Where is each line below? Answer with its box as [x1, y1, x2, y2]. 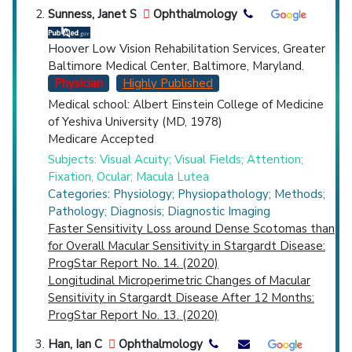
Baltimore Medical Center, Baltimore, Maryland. [48, 57, 304, 74]
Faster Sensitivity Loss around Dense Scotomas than [48, 221, 335, 237]
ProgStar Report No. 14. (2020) [48, 255, 218, 272]
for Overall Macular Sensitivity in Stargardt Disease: [48, 238, 325, 255]
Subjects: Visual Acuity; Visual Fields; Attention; [48, 152, 303, 168]
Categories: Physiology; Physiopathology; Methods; [48, 186, 325, 203]
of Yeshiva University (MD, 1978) [48, 113, 222, 130]
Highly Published [123, 75, 213, 91]
